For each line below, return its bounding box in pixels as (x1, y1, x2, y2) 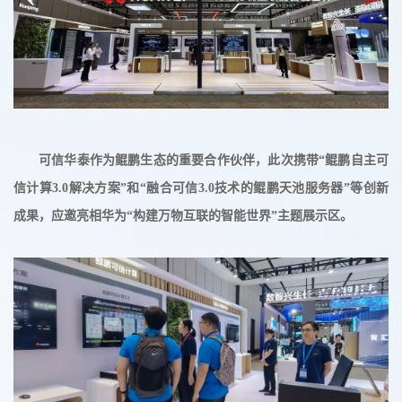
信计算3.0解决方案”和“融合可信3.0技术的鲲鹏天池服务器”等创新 (13, 180, 389, 195)
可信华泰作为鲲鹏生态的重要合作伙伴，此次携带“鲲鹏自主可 (39, 153, 389, 167)
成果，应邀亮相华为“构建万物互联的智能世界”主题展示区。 (13, 208, 353, 223)
